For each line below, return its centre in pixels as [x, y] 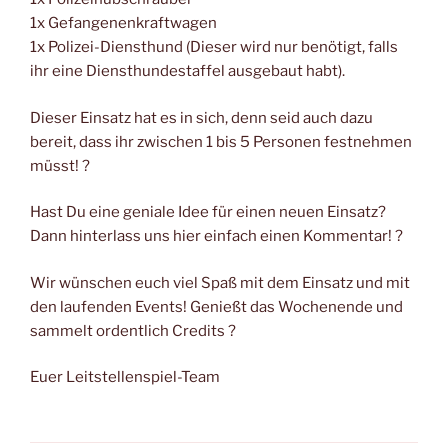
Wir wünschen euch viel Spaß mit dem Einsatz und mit [220, 282]
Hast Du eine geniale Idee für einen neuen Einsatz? [208, 212]
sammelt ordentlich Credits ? [133, 330]
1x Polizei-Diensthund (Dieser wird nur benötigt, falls [214, 47]
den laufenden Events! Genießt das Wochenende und [216, 306]
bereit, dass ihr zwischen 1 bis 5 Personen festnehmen [221, 141]
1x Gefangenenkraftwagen [123, 23]
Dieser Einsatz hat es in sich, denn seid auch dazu [201, 117]
